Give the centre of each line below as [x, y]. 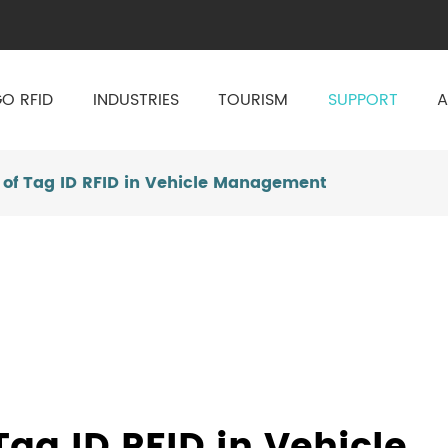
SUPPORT [362, 100]
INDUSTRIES [135, 100]
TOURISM [253, 100]
